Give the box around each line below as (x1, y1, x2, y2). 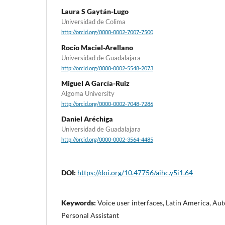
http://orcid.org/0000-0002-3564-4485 (61, 137, 153, 143)
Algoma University (61, 89, 115, 97)
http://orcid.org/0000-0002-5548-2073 (61, 65, 153, 71)
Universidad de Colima (61, 18, 126, 26)
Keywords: (61, 198, 97, 207)
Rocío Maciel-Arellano (61, 43, 133, 52)
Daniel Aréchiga (61, 115, 113, 124)
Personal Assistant (61, 210, 119, 219)
